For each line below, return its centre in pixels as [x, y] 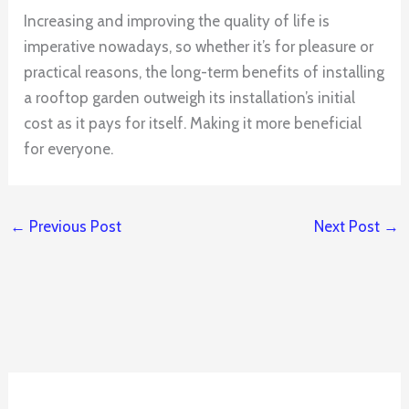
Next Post [348, 227]
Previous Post [74, 227]
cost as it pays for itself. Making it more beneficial [193, 124]
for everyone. [69, 149]
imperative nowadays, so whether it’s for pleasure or [199, 47]
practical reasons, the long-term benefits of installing [204, 73]
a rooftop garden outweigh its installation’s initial [190, 98]
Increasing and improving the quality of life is [177, 21]
